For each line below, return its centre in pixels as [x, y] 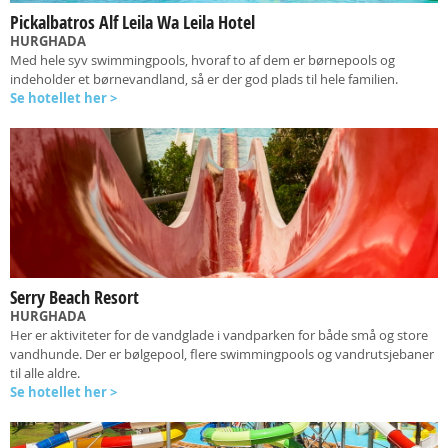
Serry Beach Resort [74, 297]
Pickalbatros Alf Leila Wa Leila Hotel [132, 22]
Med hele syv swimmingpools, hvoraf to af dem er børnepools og [202, 60]
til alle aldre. [45, 373]
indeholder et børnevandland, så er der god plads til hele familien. [204, 79]
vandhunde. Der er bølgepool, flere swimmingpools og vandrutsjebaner [222, 354]
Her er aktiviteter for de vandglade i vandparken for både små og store [219, 335]
